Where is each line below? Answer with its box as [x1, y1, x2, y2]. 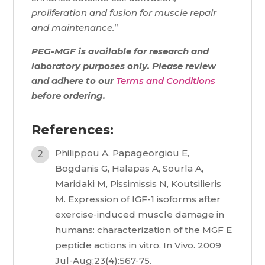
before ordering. [31, 90, 106, 102]
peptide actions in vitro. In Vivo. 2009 [55, 240, 222, 251]
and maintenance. [31, 22, 115, 34]
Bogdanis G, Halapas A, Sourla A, [55, 163, 204, 174]
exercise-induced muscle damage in [55, 209, 225, 221]
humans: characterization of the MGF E [55, 224, 232, 236]
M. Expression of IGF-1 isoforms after [55, 193, 221, 205]
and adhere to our [31, 75, 117, 87]
